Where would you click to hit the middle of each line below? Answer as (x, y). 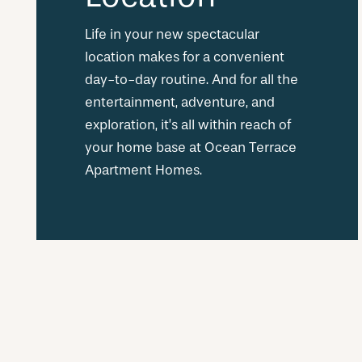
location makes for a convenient (185, 57)
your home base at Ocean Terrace (191, 148)
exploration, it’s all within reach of (188, 125)
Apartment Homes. (143, 170)
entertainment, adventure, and (180, 103)
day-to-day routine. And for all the (192, 80)
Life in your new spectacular (172, 35)
